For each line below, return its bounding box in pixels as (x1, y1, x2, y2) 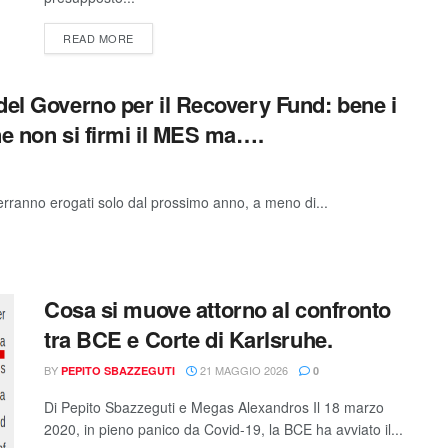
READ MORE (63, 30, 134, 46)
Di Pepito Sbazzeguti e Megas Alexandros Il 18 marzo (44, 397, 384, 417)
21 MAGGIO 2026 (197, 362, 288, 378)
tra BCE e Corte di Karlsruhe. (44, 323, 333, 355)
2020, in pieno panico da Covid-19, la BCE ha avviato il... (44, 419, 403, 439)
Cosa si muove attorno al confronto (44, 293, 392, 325)
